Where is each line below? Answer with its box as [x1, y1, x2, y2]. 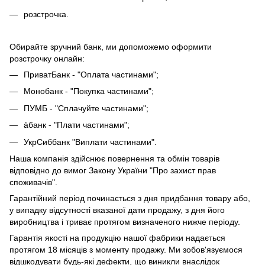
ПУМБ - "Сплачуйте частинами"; [24, 103, 148, 113]
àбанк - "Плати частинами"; [24, 120, 130, 130]
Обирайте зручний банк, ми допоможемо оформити [9, 41, 212, 51]
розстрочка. [24, 9, 69, 19]
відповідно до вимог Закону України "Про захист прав [9, 165, 216, 175]
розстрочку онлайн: [9, 53, 85, 63]
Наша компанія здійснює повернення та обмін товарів [9, 153, 219, 163]
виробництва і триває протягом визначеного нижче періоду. [9, 216, 240, 227]
